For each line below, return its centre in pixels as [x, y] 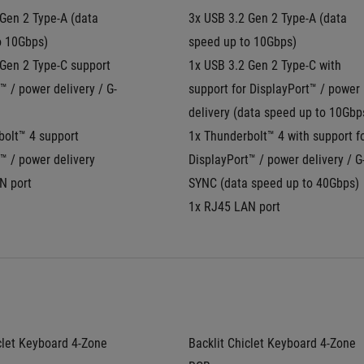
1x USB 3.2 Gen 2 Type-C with [265, 65]
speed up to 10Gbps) [243, 42]
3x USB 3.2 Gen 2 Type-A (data [268, 18]
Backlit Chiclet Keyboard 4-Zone [272, 343]
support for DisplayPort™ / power [274, 89]
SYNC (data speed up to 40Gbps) [274, 183]
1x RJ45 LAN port [234, 207]
